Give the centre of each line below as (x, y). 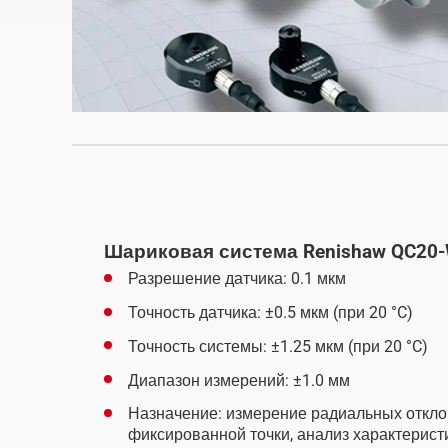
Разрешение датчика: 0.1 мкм (237, 279)
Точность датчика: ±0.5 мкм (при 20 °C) (270, 312)
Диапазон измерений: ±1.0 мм (239, 380)
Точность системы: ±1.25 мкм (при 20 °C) (278, 346)
